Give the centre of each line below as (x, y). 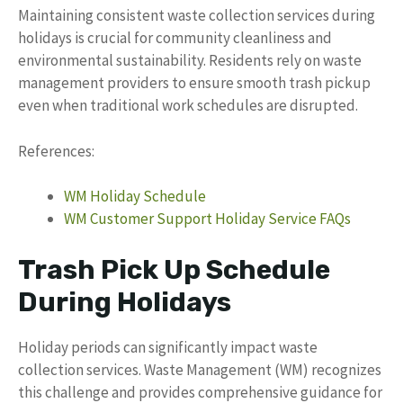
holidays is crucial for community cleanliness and (175, 38)
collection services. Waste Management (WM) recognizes (200, 369)
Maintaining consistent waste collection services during (197, 15)
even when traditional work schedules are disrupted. (188, 105)
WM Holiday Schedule (135, 196)
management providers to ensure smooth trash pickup (194, 83)
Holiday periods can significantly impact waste (168, 347)
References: (56, 151)
